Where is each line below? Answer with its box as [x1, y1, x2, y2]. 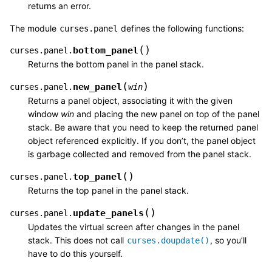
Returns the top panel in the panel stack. [28, 185, 189, 195]
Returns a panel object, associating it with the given [28, 95, 233, 106]
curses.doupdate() [127, 235, 209, 245]
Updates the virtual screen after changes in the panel [28, 221, 239, 232]
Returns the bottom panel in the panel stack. [28, 58, 204, 69]
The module [10, 22, 59, 33]
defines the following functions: [118, 22, 244, 33]
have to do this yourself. [28, 248, 123, 259]
